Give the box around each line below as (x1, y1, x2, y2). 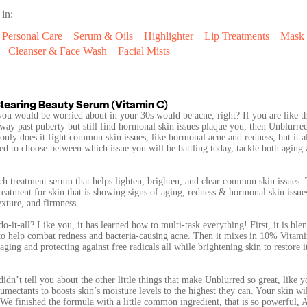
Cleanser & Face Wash (8, 45, 107, 57)
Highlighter (144, 30, 193, 42)
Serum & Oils (73, 30, 133, 42)
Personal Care (2, 30, 62, 42)
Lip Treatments (204, 30, 269, 42)
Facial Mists (118, 45, 170, 57)
